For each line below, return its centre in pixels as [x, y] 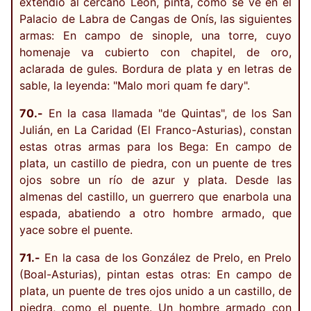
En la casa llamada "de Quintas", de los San [167, 113]
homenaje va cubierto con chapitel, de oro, [155, 52]
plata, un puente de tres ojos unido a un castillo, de [155, 291]
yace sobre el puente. [76, 229]
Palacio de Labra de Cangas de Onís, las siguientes [155, 18]
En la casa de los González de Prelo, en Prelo [166, 257]
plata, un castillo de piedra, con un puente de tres [155, 163]
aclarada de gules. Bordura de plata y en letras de [155, 68]
